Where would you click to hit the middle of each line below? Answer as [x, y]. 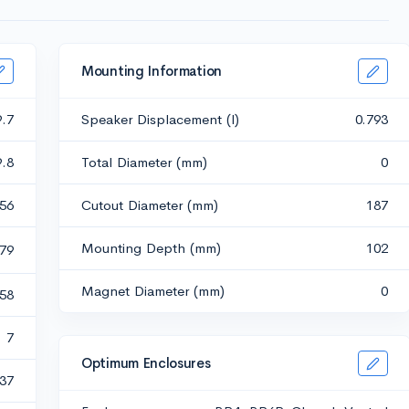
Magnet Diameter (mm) [153, 291]
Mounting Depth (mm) [151, 248]
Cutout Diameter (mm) [150, 205]
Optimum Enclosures [146, 362]
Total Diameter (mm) [144, 162]
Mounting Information [152, 70]
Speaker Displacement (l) [160, 119]
